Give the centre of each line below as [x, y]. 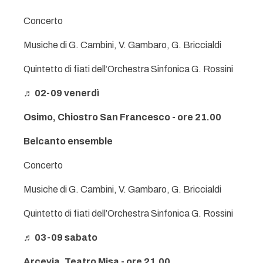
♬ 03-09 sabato [60, 237]
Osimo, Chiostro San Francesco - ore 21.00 [122, 117]
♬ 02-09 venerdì [61, 93]
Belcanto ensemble [68, 141]
